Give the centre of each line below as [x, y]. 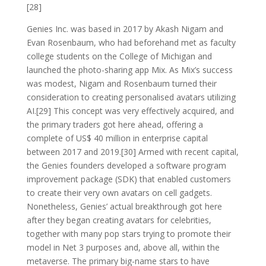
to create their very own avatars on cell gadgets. [119, 192]
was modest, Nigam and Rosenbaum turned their [121, 83]
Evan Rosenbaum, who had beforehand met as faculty [131, 42]
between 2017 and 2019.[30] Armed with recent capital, [132, 151]
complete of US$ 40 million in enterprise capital [117, 138]
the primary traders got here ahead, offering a [115, 124]
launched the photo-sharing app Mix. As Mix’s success [129, 69]
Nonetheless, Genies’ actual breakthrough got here [124, 206]
